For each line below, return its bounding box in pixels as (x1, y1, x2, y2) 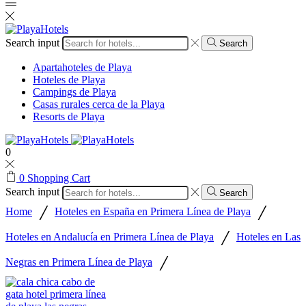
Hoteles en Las (236, 230, 301, 242)
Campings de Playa (33, 86, 116, 98)
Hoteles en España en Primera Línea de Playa (55, 205, 251, 217)
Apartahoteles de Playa (33, 61, 132, 74)
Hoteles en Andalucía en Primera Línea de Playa (5, 230, 214, 242)
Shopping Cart (27, 172, 90, 184)
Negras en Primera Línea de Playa (5, 255, 152, 268)
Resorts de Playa (33, 111, 105, 123)
